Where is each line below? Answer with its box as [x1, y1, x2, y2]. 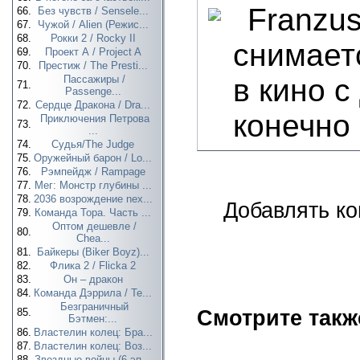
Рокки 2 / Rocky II [50, 32, 139, 44]
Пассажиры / [63, 73, 125, 85]
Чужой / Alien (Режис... [37, 18, 152, 31]
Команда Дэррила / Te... [34, 287, 155, 299]
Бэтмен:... [68, 313, 121, 325]
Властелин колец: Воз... [34, 340, 155, 352]
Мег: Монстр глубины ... [34, 179, 155, 191]
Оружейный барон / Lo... [34, 152, 155, 164]
